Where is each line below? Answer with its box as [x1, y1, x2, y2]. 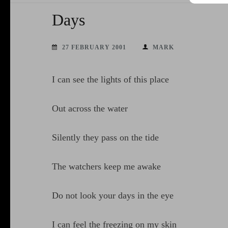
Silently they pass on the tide [52, 132, 159, 143]
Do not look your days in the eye [52, 190, 174, 201]
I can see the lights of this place [52, 74, 169, 85]
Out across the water [52, 103, 128, 114]
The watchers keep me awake [52, 161, 161, 172]
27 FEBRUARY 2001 [62, 44, 126, 51]
